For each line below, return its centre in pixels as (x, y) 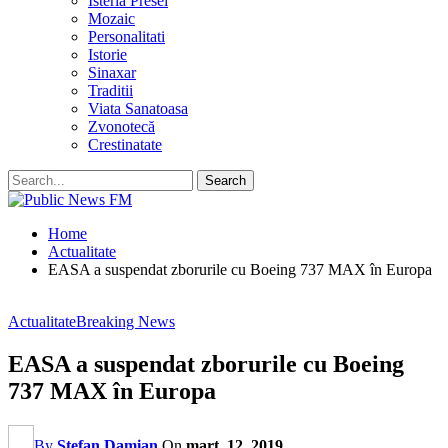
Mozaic (111, 18)
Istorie (107, 54)
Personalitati (126, 36)
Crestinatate (125, 144)
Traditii (110, 90)
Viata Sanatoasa (138, 108)
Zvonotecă (121, 126)
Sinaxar (112, 72)
